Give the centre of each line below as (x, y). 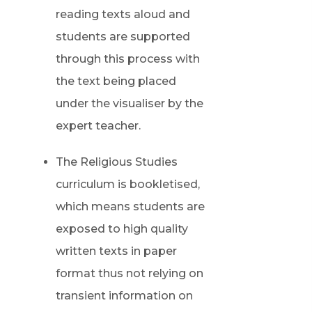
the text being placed (116, 81)
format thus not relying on (129, 273)
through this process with (127, 59)
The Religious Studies (116, 162)
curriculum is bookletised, (127, 184)
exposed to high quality (122, 229)
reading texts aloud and (123, 14)
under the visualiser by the (129, 103)
